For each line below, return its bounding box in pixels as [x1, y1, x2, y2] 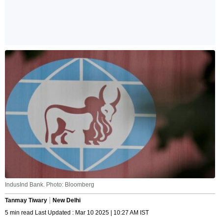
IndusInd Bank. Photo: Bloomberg [5, 181, 94, 189]
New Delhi [53, 197, 81, 204]
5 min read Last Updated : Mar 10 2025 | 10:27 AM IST [5, 209, 149, 217]
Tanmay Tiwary [5, 197, 47, 204]
